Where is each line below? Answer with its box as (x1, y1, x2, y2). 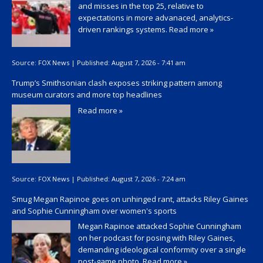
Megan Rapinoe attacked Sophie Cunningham (78, 221, 241, 232)
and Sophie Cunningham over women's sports (12, 205, 177, 216)
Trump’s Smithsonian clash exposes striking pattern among (12, 77, 222, 88)
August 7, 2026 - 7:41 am (112, 58, 186, 68)
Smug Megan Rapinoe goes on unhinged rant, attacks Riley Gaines (12, 193, 248, 204)
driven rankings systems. (78, 23, 169, 35)
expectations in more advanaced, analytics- (78, 12, 233, 23)
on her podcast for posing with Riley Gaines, (78, 232, 235, 244)
